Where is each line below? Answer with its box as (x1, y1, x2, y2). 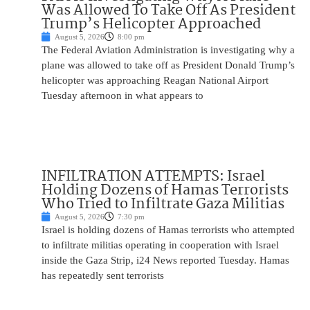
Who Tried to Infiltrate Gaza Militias (42, 192, 284, 217)
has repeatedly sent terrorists (42, 270, 164, 282)
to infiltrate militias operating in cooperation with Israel (42, 239, 279, 251)
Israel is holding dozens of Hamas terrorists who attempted (42, 224, 295, 236)
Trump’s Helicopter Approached (42, 12, 261, 37)
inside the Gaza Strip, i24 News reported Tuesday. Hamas (42, 255, 289, 266)
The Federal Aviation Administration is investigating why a (42, 44, 295, 56)
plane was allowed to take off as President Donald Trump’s (42, 60, 295, 71)
